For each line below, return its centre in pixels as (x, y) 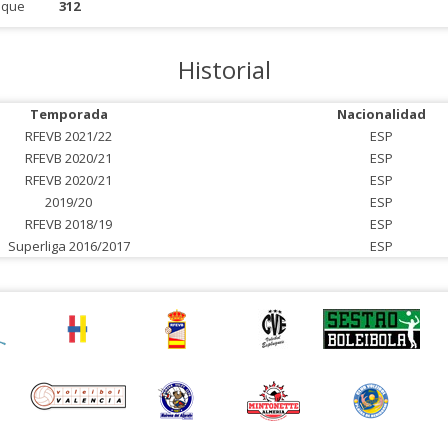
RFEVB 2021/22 (68, 136)
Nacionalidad (381, 114)
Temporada (68, 114)
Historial (224, 69)
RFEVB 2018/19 (68, 224)
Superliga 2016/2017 (68, 246)
